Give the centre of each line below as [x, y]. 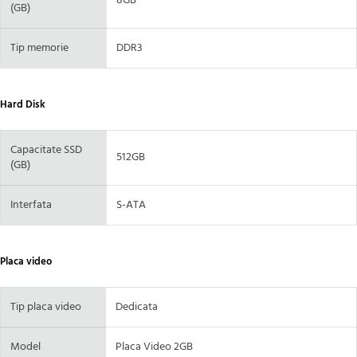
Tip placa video [46, 308]
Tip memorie [39, 49]
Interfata [31, 206]
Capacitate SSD [46, 151]
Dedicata [137, 308]
